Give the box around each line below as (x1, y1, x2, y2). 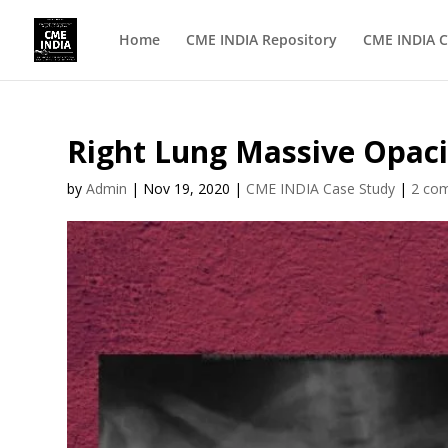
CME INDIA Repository (186, 30, 337, 49)
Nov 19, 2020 (143, 179, 231, 198)
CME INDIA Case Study (246, 179, 396, 198)
